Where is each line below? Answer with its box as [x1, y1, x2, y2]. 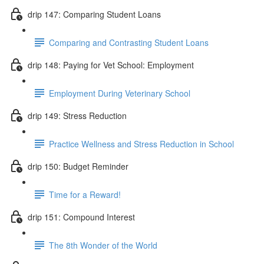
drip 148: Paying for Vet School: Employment [28, 58, 194, 71]
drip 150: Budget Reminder [28, 160, 128, 172]
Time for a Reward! [49, 188, 121, 200]
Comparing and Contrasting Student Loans [49, 36, 209, 48]
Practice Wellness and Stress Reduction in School [49, 137, 234, 150]
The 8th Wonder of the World [49, 239, 157, 251]
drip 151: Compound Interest [28, 210, 135, 223]
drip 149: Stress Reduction [28, 109, 127, 121]
